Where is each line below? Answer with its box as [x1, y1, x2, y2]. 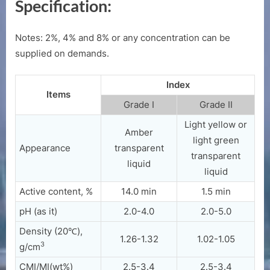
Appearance [19, 142, 71, 154]
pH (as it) [19, 206, 57, 218]
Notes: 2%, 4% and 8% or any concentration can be [15, 31, 230, 43]
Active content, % [19, 186, 93, 198]
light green [192, 134, 239, 146]
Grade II [199, 99, 233, 111]
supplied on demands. [15, 47, 109, 59]
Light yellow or [184, 119, 247, 131]
